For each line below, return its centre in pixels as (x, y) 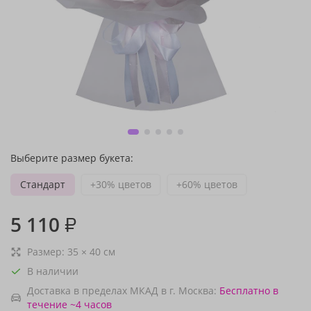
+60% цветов (207, 184)
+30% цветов (121, 184)
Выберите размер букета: (72, 158)
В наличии (53, 271)
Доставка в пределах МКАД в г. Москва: (122, 291)
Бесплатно (245, 291)
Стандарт (43, 184)
